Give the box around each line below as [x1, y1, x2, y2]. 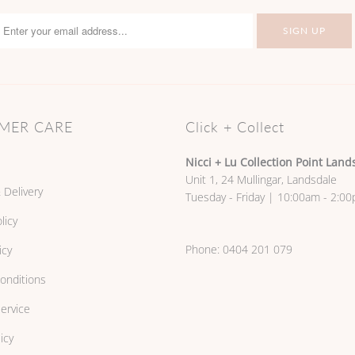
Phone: [185, 241, 223, 257]
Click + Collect [185, 117, 284, 136]
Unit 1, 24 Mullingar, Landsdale [185, 171, 337, 187]
